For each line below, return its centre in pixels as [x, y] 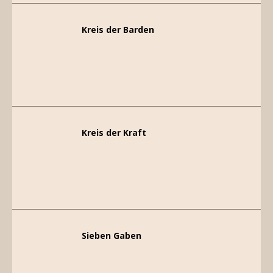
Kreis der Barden [118, 30]
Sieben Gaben [112, 236]
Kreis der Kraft [114, 133]
